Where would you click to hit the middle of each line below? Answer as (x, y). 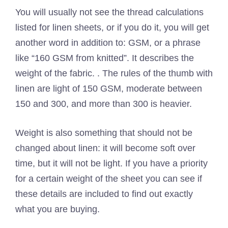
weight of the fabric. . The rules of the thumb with (114, 73)
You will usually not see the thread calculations (109, 12)
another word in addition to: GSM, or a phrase (108, 43)
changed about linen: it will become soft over (105, 148)
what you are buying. (58, 209)
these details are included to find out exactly (104, 194)
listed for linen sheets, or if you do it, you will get (112, 27)
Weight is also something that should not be (104, 133)
